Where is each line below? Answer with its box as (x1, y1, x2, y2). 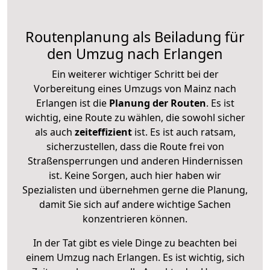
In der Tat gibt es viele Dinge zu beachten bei (33, 236, 237, 250)
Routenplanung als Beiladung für (25, 27, 245, 46)
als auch (34, 125, 75, 139)
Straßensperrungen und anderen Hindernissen (27, 154, 243, 168)
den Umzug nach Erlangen (47, 43, 223, 63)
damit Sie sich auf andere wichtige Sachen (39, 197, 231, 211)
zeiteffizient (74, 125, 132, 139)
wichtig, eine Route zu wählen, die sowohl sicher (25, 110, 245, 124)
